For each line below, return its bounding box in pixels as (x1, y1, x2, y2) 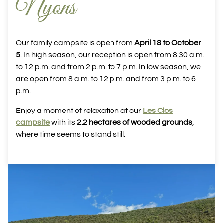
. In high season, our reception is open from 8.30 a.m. (20, 51, 204, 59)
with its (50, 118, 75, 126)
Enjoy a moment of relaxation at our (16, 107, 143, 114)
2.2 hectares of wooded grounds (75, 118, 192, 126)
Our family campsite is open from (16, 39, 134, 47)
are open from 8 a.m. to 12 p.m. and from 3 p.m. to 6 (16, 75, 196, 83)
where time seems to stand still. (16, 130, 125, 138)
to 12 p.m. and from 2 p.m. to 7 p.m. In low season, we (16, 63, 201, 71)
